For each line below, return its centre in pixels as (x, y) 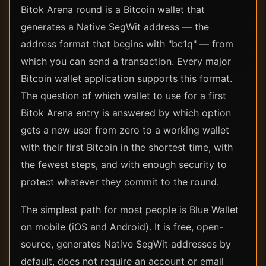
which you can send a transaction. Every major (126, 61)
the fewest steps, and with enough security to (124, 164)
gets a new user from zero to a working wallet (125, 130)
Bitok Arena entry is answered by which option (126, 113)
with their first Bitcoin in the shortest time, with (127, 147)
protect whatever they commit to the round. (120, 182)
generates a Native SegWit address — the (115, 27)
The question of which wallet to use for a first (123, 96)
